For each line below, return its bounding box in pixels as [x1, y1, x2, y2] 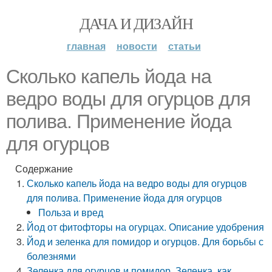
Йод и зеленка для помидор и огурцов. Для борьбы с [27, 234, 264, 248]
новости [116, 39, 157, 53]
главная [66, 39, 106, 53]
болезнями [27, 249, 76, 263]
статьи [168, 39, 201, 53]
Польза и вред [38, 205, 104, 219]
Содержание [15, 161, 73, 175]
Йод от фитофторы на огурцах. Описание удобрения [27, 220, 265, 234]
